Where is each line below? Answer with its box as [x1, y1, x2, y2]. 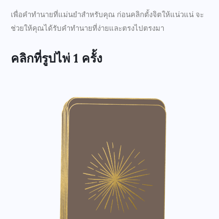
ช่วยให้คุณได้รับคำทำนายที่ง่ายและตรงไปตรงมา [11, 24, 164, 33]
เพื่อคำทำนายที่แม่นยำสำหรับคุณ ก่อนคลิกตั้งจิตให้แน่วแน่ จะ [11, 10, 204, 20]
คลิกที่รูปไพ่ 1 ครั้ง [11, 50, 102, 66]
